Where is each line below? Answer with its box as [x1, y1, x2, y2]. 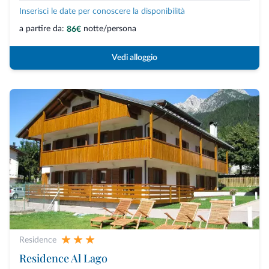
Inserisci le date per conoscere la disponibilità [19, 7, 185, 16]
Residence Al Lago [19, 250, 107, 265]
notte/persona [83, 25, 136, 34]
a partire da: [19, 25, 64, 34]
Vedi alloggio [112, 53, 157, 62]
